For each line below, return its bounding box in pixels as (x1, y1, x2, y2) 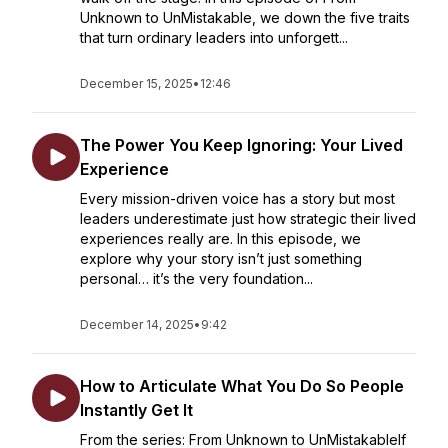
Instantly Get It (80, 400, 193, 420)
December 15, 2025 (80, 76, 193, 91)
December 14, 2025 (80, 317, 194, 332)
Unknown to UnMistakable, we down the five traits (80, 9, 410, 26)
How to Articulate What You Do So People (80, 376, 404, 396)
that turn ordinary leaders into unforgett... (80, 29, 348, 46)
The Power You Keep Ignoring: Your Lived (80, 135, 403, 155)
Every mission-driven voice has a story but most (80, 190, 395, 207)
